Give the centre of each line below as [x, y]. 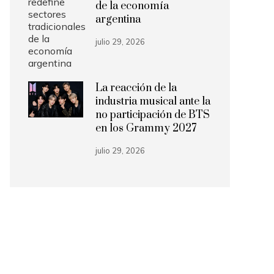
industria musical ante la [153, 102]
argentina [118, 20]
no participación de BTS [153, 115]
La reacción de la [136, 88]
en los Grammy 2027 [146, 128]
